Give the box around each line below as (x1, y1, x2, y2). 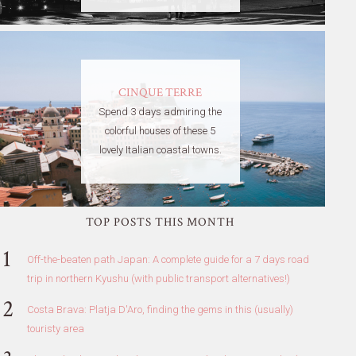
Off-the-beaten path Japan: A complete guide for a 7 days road (26, 253, 309, 265)
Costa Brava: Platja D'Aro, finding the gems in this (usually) (26, 303, 293, 315)
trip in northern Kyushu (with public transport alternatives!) (26, 272, 290, 284)
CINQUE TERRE (118, 85, 203, 101)
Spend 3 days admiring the (99, 106, 222, 118)
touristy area (26, 322, 84, 335)
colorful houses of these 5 (105, 125, 216, 137)
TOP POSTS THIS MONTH (86, 214, 235, 230)
